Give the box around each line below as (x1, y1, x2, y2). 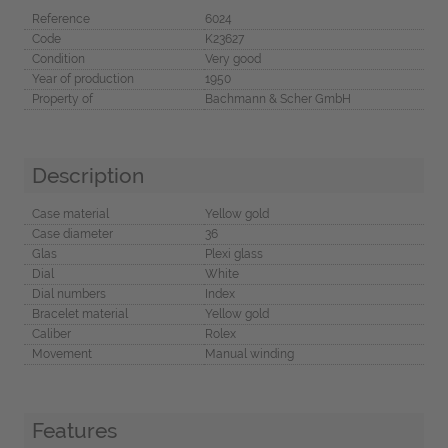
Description (31, 162, 144, 188)
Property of (31, 91, 93, 106)
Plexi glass (204, 247, 263, 262)
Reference (31, 11, 90, 26)
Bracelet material (31, 307, 128, 322)
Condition (31, 51, 85, 66)
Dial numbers (31, 287, 106, 302)
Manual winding (204, 347, 294, 362)
